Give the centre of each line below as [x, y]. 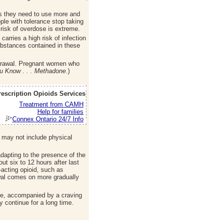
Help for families [60, 111]
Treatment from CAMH [51, 104]
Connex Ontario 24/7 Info [48, 119]
